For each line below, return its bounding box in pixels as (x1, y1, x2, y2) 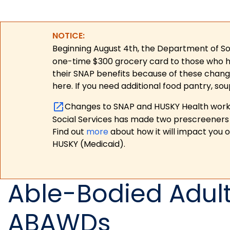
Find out (52, 126, 86, 138)
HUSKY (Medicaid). (52, 138, 125, 150)
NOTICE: (52, 30, 85, 42)
